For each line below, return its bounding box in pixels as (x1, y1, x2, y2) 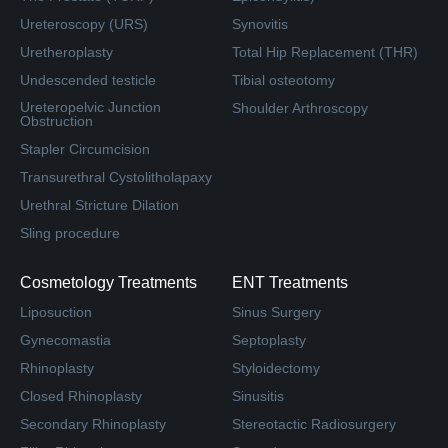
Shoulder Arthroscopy (232, 99, 368, 116)
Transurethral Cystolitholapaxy (20, 168, 212, 185)
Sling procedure (20, 224, 120, 241)
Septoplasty (232, 331, 306, 348)
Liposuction (20, 303, 92, 320)
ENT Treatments (232, 273, 348, 291)
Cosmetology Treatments (20, 273, 197, 291)
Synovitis (232, 15, 288, 32)
